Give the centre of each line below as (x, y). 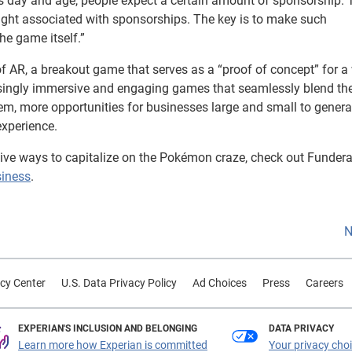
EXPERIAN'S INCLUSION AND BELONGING (108, 328)
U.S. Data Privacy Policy (119, 283)
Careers (324, 283)
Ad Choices (219, 283)
